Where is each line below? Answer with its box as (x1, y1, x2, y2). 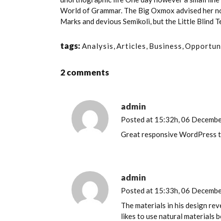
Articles (116, 41, 146, 50)
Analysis (82, 41, 113, 50)
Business (149, 41, 182, 50)
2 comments (60, 67, 109, 77)
